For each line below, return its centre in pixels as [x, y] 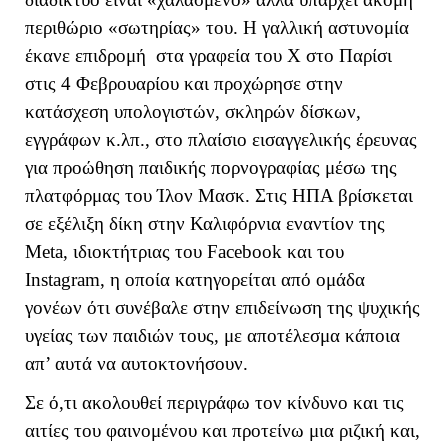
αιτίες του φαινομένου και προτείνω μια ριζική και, [222, 430]
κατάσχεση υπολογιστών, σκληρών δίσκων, [193, 112]
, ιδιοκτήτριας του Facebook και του [203, 252]
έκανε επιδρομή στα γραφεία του [156, 56]
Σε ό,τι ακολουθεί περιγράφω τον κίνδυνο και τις [214, 402]
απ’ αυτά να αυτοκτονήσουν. [136, 364]
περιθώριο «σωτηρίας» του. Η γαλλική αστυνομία [217, 28]
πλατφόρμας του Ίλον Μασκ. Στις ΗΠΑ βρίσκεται [219, 196]
